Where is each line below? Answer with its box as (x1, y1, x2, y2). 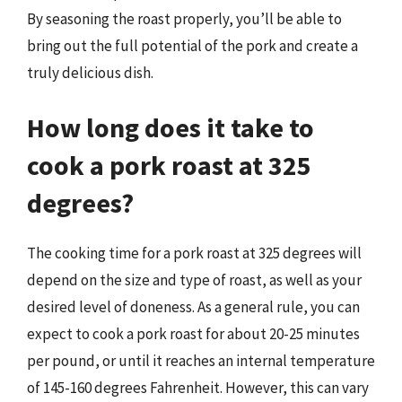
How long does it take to (27, 110, 314, 144)
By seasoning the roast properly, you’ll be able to (27, 8, 342, 29)
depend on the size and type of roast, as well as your (27, 270, 362, 290)
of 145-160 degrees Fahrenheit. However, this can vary (27, 378, 369, 398)
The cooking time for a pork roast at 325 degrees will (27, 243, 362, 263)
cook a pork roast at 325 (27, 148, 311, 182)
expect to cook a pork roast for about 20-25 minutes (27, 324, 360, 344)
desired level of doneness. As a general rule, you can (27, 297, 360, 317)
